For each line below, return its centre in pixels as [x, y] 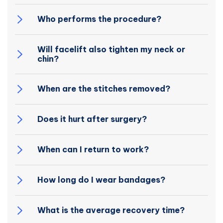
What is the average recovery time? [111, 210]
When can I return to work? [93, 150]
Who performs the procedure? [99, 19]
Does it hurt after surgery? [92, 119]
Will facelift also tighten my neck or [111, 49]
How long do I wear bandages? [101, 180]
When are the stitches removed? [104, 89]
